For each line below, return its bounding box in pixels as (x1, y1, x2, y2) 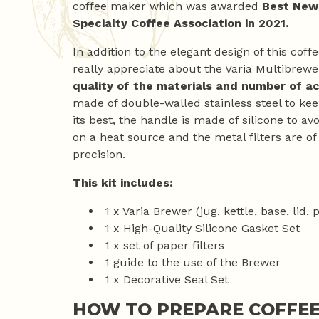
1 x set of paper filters (101, 239, 224, 253)
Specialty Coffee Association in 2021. (73, 16, 288, 31)
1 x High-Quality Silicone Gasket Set (101, 221, 300, 236)
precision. (73, 147, 125, 162)
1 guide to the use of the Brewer (101, 256, 281, 270)
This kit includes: (73, 176, 173, 190)
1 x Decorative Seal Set (101, 273, 229, 287)
